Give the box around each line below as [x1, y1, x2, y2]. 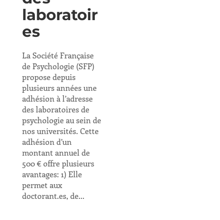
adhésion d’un [22, 137, 72, 147]
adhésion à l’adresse [22, 93, 93, 104]
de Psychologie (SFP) [22, 61, 94, 71]
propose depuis [22, 72, 76, 82]
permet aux [22, 180, 62, 190]
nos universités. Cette [22, 126, 99, 136]
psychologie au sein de [22, 115, 101, 125]
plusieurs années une [22, 82, 97, 93]
